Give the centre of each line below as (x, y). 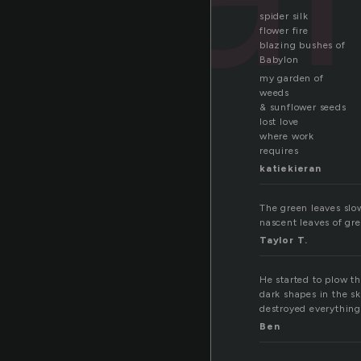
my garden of (292, 79)
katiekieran (290, 169)
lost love (280, 122)
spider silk (284, 17)
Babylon (279, 60)
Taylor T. (284, 241)
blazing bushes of (303, 46)
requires (279, 151)
